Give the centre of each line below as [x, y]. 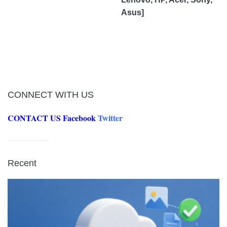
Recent [22, 163]
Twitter [110, 118]
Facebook [79, 118]
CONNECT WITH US [51, 94]
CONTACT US [34, 118]
